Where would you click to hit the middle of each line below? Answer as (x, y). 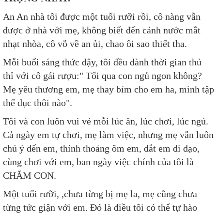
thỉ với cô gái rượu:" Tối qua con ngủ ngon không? (102, 76)
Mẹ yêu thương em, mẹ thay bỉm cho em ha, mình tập (108, 89)
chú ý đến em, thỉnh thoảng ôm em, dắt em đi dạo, (101, 148)
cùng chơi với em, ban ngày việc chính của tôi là (98, 162)
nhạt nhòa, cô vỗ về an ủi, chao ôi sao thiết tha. (95, 44)
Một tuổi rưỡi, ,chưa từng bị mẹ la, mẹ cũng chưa (100, 194)
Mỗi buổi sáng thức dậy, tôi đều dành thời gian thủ (102, 62)
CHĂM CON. (30, 175)
